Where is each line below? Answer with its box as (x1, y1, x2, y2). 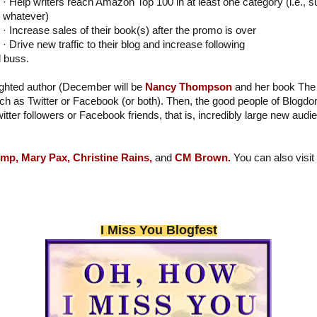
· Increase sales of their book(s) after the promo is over (2, 25, 256, 37)
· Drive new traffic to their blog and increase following (2, 39, 245, 51)
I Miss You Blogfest (100, 223, 217, 238)
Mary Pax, (21, 152, 70, 164)
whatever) (2, 11, 49, 23)
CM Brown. (175, 152, 231, 164)
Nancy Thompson (145, 81, 232, 93)
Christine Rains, (73, 152, 152, 164)
